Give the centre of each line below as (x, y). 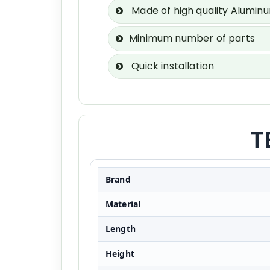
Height (120, 253)
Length (121, 229)
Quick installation (172, 66)
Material (123, 204)
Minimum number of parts (192, 38)
